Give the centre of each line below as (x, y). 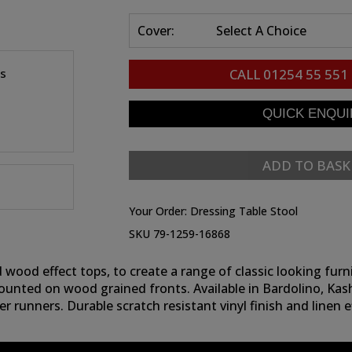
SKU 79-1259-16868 (180, 234)
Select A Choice (261, 31)
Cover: (156, 31)
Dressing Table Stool (244, 211)
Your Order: (159, 211)
